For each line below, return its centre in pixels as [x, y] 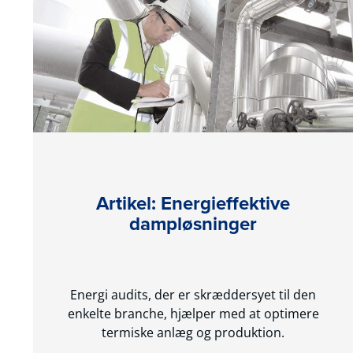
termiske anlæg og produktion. [193, 332]
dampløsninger [193, 223]
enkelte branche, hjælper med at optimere [193, 313]
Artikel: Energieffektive [193, 203]
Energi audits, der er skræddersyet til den [193, 294]
